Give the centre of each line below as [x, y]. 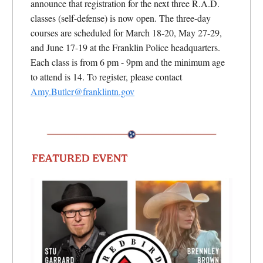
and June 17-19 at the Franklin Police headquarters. [125, 48]
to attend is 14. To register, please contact [106, 77]
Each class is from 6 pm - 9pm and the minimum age [128, 62]
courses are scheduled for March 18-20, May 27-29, [126, 33]
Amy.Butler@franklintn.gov [82, 92]
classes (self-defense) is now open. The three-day [121, 18]
